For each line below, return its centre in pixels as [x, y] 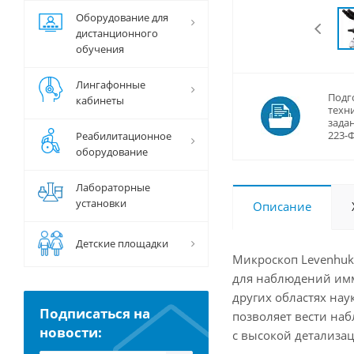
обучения [100, 49]
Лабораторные [113, 187]
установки [101, 203]
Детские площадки [122, 243]
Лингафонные [111, 85]
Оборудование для [122, 17]
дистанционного [117, 33]
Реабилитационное [124, 136]
